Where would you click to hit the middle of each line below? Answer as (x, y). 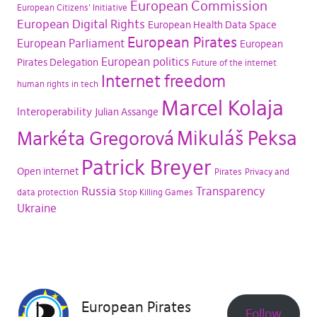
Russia (98, 191)
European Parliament (70, 43)
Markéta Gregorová (95, 138)
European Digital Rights (81, 24)
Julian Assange (126, 112)
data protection (47, 192)
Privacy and (267, 172)
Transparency (230, 191)
